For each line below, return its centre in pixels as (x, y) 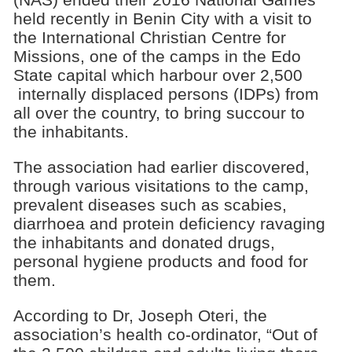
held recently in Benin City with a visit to (162, 19)
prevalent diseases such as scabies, (150, 204)
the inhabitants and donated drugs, (144, 242)
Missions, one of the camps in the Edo (157, 57)
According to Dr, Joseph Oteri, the (140, 315)
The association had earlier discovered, (161, 167)
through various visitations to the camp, (161, 185)
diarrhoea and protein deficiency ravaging (169, 223)
